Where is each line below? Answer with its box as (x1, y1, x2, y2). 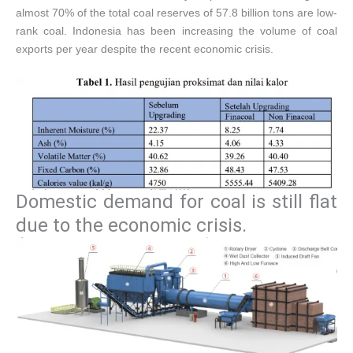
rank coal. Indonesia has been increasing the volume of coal (16, 24, 337, 38)
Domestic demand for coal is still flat (16, 191, 337, 214)
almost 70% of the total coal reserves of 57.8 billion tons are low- (16, 6, 337, 20)
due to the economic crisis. (16, 214, 247, 237)
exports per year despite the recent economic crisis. (16, 43, 273, 56)
